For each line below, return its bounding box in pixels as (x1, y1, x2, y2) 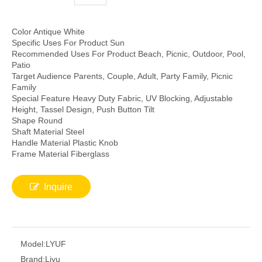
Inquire (44, 181, 73, 192)
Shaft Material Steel (12, 126, 84, 136)
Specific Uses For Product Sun (12, 37, 125, 47)
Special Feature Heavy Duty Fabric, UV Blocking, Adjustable (12, 93, 233, 103)
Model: (20, 239, 46, 249)
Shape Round (12, 115, 63, 125)
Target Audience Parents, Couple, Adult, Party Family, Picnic (12, 71, 233, 81)
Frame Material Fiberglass (12, 149, 109, 158)
